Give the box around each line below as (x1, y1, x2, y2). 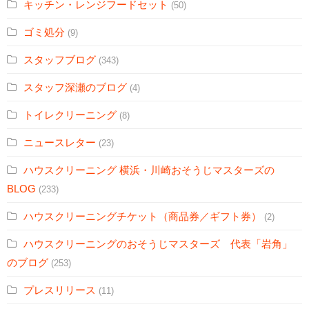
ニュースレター (23, 137, 96, 149)
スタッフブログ (23, 54, 96, 66)
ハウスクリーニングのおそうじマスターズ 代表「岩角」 (23, 238, 292, 250)
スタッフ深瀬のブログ (23, 81, 127, 94)
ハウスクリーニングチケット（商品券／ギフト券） (23, 210, 261, 223)
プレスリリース (23, 284, 96, 297)
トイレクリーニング (23, 109, 117, 121)
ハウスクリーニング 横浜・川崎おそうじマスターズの (23, 164, 275, 177)
